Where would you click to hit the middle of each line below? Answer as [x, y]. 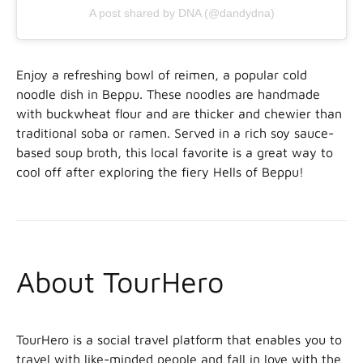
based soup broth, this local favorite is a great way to [175, 153]
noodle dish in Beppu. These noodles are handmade [168, 94]
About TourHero [120, 282]
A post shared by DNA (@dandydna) [181, 13]
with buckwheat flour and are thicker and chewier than [179, 114]
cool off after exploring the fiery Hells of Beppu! [160, 172]
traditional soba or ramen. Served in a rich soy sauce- [175, 133]
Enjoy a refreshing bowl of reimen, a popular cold [162, 75]
